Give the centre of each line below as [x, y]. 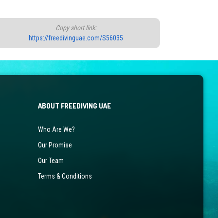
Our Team [51, 160]
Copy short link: [76, 27]
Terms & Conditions [65, 176]
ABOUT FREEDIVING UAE [74, 106]
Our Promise [55, 145]
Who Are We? [56, 129]
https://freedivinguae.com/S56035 [76, 38]
